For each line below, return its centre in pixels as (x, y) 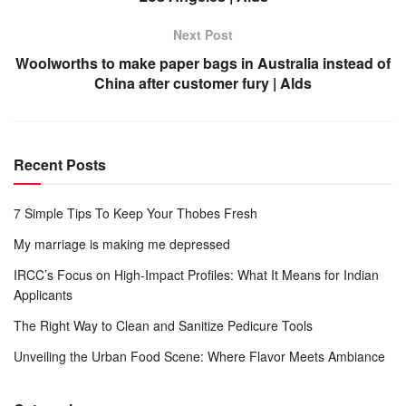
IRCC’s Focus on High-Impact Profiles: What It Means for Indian (196, 275)
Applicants (43, 295)
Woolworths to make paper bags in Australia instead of (203, 63)
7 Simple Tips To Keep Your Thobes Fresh (135, 213)
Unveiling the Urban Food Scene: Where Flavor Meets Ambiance (199, 357)
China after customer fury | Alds (203, 83)
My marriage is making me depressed (122, 244)
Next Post (203, 35)
